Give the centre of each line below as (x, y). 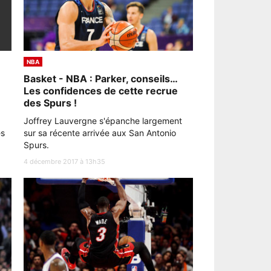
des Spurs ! (50, 103)
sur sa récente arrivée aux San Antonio (100, 132)
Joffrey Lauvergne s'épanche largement (103, 120)
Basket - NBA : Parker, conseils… (100, 78)
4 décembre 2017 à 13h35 (64, 161)
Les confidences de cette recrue (101, 90)
